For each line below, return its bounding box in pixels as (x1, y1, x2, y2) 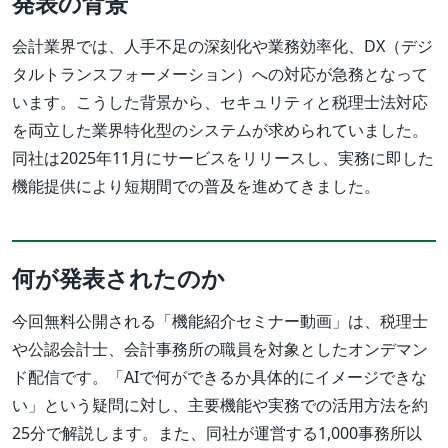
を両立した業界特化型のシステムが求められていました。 (12, 119, 428, 142)
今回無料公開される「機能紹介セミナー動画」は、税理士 (12, 310, 428, 333)
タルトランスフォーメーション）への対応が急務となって (12, 63, 428, 86)
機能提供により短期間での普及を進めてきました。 (12, 175, 380, 198)
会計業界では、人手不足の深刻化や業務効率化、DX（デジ (12, 35, 433, 58)
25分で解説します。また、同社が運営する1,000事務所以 (12, 422, 422, 445)
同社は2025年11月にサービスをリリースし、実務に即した (12, 147, 434, 170)
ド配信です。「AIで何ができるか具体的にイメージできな (12, 366, 427, 389)
